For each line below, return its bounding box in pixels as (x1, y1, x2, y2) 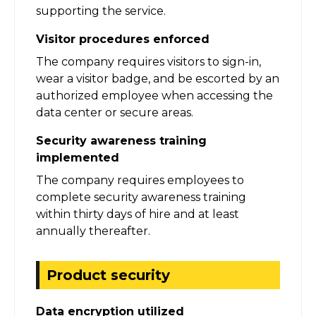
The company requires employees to (36, 173, 244, 187)
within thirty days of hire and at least (36, 207, 239, 221)
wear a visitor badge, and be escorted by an (36, 71, 279, 85)
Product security (47, 266, 170, 284)
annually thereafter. (36, 224, 150, 238)
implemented (36, 150, 119, 164)
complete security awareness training (36, 190, 246, 204)
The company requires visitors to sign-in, (36, 54, 261, 68)
